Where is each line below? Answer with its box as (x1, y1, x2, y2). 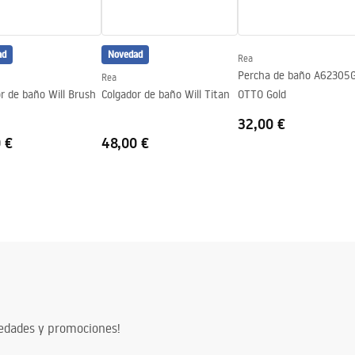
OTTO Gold (238, 87, 286, 101)
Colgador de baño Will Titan (101, 87, 230, 101)
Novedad (108, 48, 143, 61)
